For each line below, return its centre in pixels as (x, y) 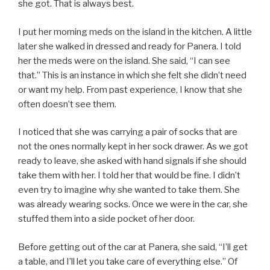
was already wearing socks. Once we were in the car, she (133, 205)
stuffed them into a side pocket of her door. (106, 219)
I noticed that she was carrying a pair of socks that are (128, 132)
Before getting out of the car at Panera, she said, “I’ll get (133, 247)
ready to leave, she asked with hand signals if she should (132, 161)
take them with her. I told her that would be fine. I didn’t (129, 176)
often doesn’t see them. (67, 104)
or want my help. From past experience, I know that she (130, 89)
